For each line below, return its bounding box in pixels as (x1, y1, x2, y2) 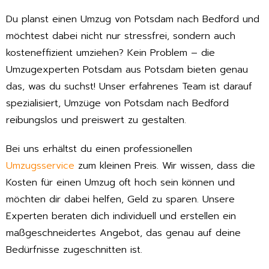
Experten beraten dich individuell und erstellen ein (6, 209, 236, 224)
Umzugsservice (6, 159, 74, 174)
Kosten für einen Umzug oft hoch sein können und (6, 175, 235, 190)
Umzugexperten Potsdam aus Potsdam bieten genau (6, 62, 248, 77)
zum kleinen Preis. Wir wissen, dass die (74, 159, 255, 174)
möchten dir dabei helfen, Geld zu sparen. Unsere (6, 192, 235, 207)
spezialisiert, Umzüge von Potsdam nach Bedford (6, 95, 229, 110)
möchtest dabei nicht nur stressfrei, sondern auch (6, 28, 235, 43)
